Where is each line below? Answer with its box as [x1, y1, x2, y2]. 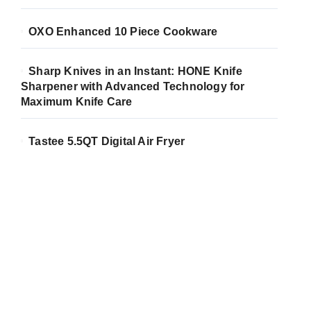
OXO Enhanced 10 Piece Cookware [28, 26, 221, 37]
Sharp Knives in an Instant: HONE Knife [28, 65, 242, 77]
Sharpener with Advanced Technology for [21, 81, 245, 92]
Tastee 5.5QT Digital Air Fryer [28, 135, 185, 147]
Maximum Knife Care [21, 96, 133, 108]
